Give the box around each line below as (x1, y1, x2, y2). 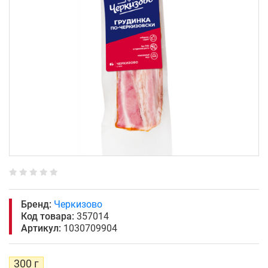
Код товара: (21, 211, 74, 222)
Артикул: (21, 223, 61, 234)
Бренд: (21, 199, 51, 210)
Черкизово (54, 199, 102, 210)
